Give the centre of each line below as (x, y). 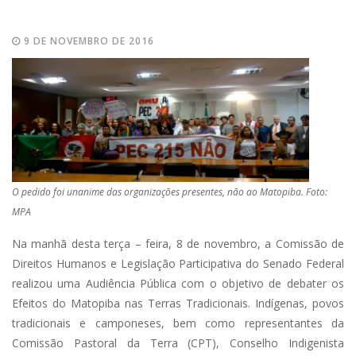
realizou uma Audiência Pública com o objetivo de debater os (178, 283)
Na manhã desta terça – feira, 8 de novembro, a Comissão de (178, 244)
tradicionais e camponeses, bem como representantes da (178, 323)
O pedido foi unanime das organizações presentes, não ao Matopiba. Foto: (170, 192)
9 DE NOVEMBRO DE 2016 (87, 41)
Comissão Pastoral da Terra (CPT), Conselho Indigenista (178, 343)
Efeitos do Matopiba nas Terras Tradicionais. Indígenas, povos (178, 303)
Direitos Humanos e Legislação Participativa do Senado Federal (178, 263)
